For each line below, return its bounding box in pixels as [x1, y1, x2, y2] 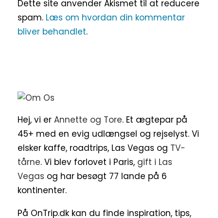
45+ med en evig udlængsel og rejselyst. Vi [18, 128, 199, 140]
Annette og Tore [54, 114, 122, 126]
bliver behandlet [18, 26, 86, 37]
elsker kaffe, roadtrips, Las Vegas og [18, 142, 170, 154]
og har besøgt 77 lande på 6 [44, 170, 167, 182]
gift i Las [137, 156, 172, 168]
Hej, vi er [18, 114, 54, 126]
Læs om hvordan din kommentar [46, 12, 185, 23]
